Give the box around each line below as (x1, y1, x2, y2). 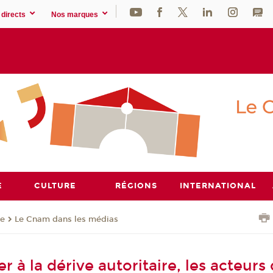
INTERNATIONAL (179, 180, 256, 191)
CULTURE (34, 180, 77, 191)
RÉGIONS (115, 180, 158, 191)
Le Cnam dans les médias (15, 214, 119, 224)
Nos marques (51, 10, 99, 19)
